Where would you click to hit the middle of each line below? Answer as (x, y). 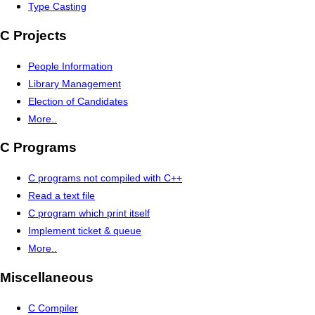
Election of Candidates (78, 101)
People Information (70, 66)
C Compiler (53, 308)
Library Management (75, 83)
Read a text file (62, 196)
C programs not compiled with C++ (105, 178)
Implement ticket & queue (85, 231)
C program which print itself (89, 213)
